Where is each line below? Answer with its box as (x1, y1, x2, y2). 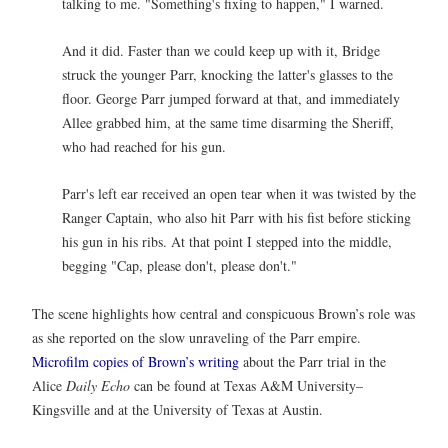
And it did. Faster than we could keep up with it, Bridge (62, 40, 380, 60)
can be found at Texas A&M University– (130, 375, 363, 395)
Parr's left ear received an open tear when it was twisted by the (62, 184, 416, 204)
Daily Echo (66, 375, 130, 395)
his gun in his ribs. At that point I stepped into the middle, (62, 232, 392, 252)
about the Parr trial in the (239, 351, 386, 371)
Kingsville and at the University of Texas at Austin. (32, 399, 323, 419)
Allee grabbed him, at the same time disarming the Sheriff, (62, 112, 394, 132)
